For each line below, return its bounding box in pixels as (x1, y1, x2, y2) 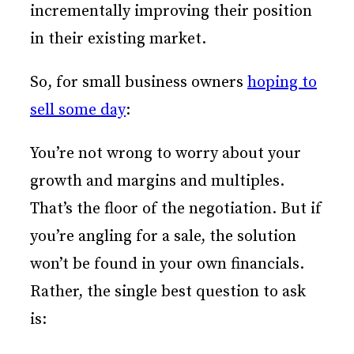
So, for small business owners (30, 73, 247, 93)
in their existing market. (30, 29, 206, 50)
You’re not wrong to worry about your (30, 144, 301, 164)
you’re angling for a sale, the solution (30, 227, 296, 247)
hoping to (247, 73, 317, 93)
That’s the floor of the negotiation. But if (30, 199, 322, 220)
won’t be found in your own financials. (30, 254, 304, 275)
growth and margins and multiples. (30, 171, 284, 192)
